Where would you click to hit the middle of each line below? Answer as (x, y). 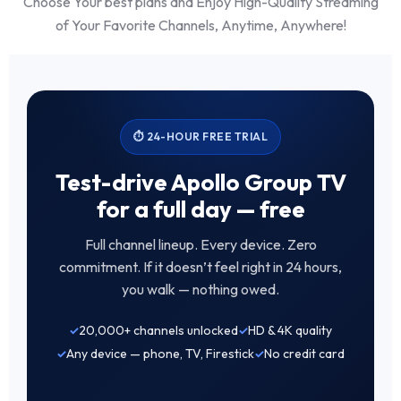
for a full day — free (200, 209)
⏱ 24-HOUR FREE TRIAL (200, 137)
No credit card (304, 354)
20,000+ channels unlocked (158, 331)
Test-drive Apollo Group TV (200, 183)
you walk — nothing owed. (200, 290)
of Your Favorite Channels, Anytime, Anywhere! (200, 26)
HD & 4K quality (290, 331)
